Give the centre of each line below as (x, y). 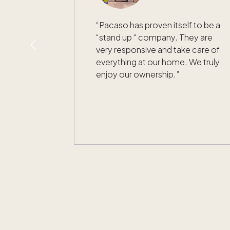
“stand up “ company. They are (154, 37)
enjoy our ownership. (136, 74)
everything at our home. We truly (158, 62)
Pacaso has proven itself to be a (160, 25)
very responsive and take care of (158, 49)
